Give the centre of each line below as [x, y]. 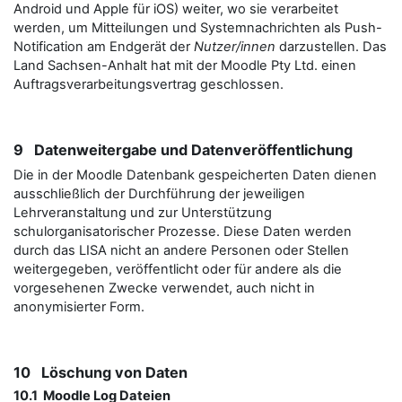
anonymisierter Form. [79, 307]
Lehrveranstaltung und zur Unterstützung [143, 213]
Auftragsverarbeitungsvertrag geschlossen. [149, 84]
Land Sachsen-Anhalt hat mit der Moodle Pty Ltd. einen [185, 66]
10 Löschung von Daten [100, 372]
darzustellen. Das [331, 47]
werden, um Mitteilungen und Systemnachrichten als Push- [198, 28]
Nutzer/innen [235, 47]
